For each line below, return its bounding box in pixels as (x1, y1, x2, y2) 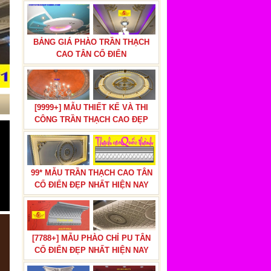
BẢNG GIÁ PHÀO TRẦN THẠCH (33, 38, 149, 47)
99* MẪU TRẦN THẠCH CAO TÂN (30, 168, 152, 177)
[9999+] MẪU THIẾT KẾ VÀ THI (34, 103, 148, 112)
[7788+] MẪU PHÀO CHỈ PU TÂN (32, 233, 151, 243)
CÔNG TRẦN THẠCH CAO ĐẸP (34, 115, 148, 124)
